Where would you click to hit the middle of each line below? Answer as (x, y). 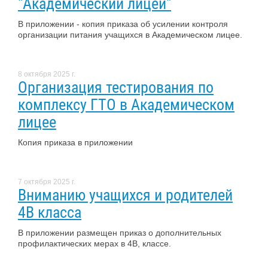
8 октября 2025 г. (47, 74)
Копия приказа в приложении (75, 142)
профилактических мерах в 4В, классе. (95, 243)
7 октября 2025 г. (47, 182)
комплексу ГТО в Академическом (126, 104)
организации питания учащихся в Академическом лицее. (130, 34)
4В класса (50, 212)
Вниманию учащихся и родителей (125, 195)
